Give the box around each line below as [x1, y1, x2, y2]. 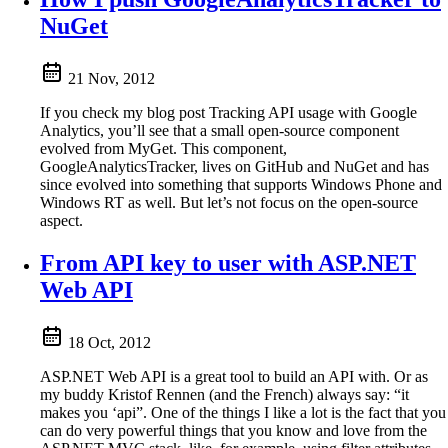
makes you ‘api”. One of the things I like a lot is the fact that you [40, 403, 446, 421]
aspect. [40, 211, 83, 229]
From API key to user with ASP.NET [40, 249, 416, 276]
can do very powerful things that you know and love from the [40, 421, 427, 439]
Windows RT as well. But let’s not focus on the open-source [40, 193, 418, 211]
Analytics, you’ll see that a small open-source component [40, 121, 399, 139]
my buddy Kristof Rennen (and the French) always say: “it [40, 385, 409, 403]
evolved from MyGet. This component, [40, 139, 287, 157]
